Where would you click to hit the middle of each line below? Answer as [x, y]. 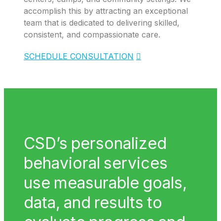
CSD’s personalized [95, 143]
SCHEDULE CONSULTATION [79, 56]
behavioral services [96, 163]
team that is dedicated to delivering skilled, [102, 22]
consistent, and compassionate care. [92, 34]
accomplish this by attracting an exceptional [106, 11]
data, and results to [93, 202]
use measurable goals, [105, 183]
